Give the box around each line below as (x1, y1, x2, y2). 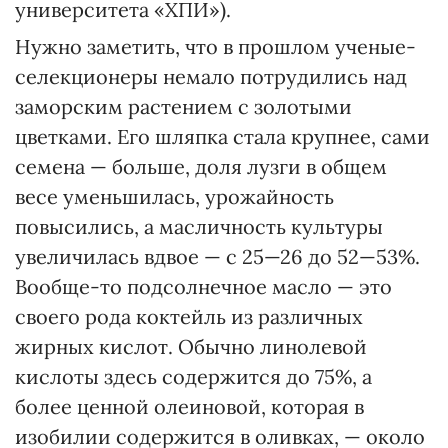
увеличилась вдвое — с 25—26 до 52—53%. (15, 244, 420, 269)
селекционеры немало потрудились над (15, 64, 407, 89)
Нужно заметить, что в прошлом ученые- (15, 34, 416, 59)
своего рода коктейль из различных (15, 304, 363, 329)
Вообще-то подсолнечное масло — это (15, 274, 392, 299)
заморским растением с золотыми (15, 94, 352, 119)
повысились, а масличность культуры (15, 214, 383, 239)
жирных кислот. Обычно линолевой (15, 334, 367, 359)
